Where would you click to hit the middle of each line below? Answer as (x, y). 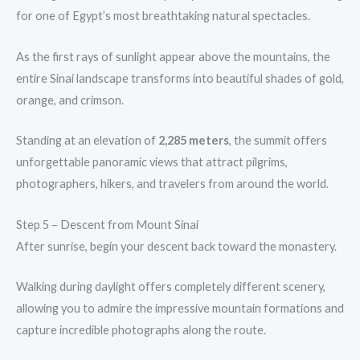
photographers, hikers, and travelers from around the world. (172, 184)
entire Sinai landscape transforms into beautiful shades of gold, (180, 78)
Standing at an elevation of (87, 141)
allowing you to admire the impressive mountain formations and (180, 308)
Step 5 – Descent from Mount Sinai (107, 224)
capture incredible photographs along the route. (141, 329)
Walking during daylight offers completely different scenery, (171, 286)
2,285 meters (194, 141)
